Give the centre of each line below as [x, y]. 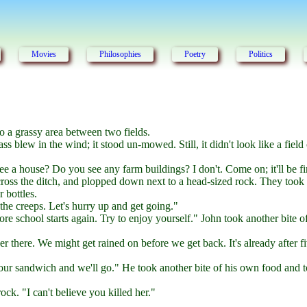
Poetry [195, 54]
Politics [261, 54]
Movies [44, 54]
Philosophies [121, 54]
